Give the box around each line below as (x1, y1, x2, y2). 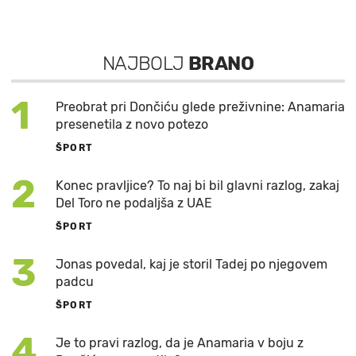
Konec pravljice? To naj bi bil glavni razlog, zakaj (56, 178, 339, 194)
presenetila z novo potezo (56, 117, 208, 133)
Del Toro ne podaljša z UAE (56, 195, 212, 211)
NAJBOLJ (102, 52, 189, 75)
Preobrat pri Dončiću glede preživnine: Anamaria (56, 99, 345, 115)
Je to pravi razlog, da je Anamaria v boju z (56, 335, 304, 351)
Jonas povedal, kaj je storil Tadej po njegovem (56, 257, 327, 273)
